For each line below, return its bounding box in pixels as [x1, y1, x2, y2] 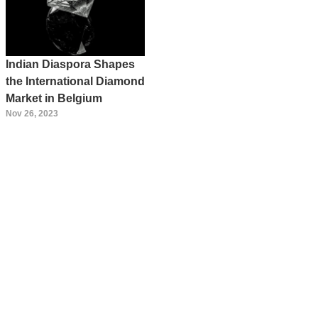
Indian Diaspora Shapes [6, 58, 135, 71]
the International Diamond [6, 75, 145, 88]
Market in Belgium [6, 92, 102, 105]
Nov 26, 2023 [6, 109, 58, 119]
